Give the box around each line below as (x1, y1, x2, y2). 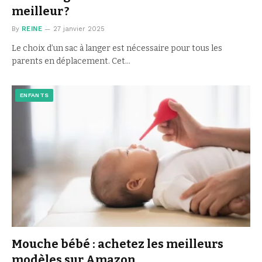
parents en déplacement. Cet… (12, 56, 130, 66)
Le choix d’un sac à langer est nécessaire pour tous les (12, 43, 222, 53)
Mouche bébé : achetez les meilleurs (12, 237, 223, 251)
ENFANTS (20, 91, 49, 98)
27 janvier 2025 (53, 25, 105, 33)
